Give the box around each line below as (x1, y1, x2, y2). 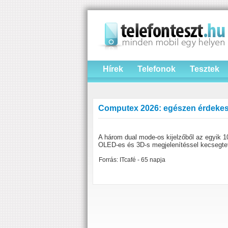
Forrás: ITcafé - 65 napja (99, 156, 165, 163)
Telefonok (137, 65, 176, 73)
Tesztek (190, 65, 219, 73)
